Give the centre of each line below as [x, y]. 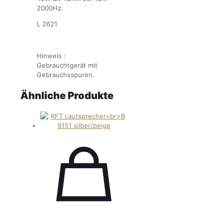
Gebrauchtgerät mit [67, 65]
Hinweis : [51, 56]
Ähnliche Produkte [67, 96]
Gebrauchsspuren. [66, 75]
